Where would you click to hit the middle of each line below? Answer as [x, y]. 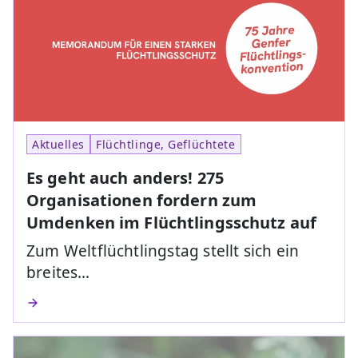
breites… [58, 273]
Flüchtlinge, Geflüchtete [166, 145]
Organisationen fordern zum [142, 201]
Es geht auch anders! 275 [125, 178]
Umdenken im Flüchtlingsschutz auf [171, 223]
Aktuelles [59, 145]
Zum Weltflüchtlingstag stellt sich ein [163, 251]
